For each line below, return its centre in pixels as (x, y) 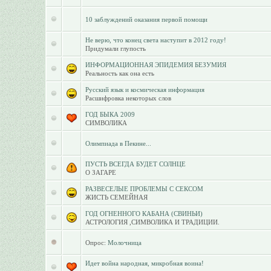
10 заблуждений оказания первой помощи (146, 19)
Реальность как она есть (119, 73)
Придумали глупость (115, 48)
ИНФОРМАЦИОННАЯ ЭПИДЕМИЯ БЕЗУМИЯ (155, 65)
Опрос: (96, 243)
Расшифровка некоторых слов (128, 98)
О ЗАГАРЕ (100, 172)
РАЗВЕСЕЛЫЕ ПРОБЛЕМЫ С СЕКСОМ (144, 189)
